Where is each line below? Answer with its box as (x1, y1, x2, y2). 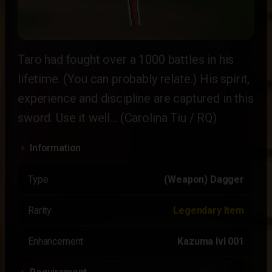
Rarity (28, 205, 52, 216)
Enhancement (28, 236, 84, 247)
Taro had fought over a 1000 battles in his (18, 52, 234, 67)
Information (30, 142, 81, 154)
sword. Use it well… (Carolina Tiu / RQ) (18, 110, 217, 125)
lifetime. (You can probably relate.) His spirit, (18, 72, 250, 86)
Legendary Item (173, 205, 244, 216)
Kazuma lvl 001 (177, 236, 244, 247)
